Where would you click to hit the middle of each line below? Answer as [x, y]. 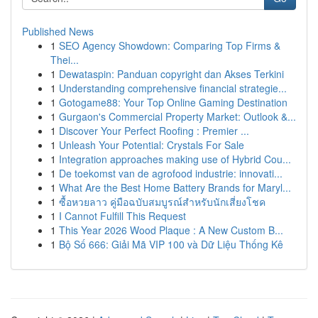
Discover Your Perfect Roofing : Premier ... [154, 131]
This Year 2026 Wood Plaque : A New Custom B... [171, 230]
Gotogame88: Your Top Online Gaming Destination [173, 102]
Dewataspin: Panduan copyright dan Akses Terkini [171, 74]
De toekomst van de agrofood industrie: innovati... [171, 173]
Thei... [65, 60]
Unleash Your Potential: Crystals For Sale [152, 145]
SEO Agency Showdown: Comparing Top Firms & [170, 45]
